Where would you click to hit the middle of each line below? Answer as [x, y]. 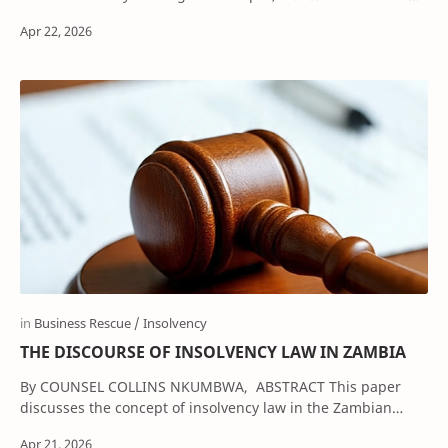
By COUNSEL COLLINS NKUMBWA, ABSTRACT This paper [138, 386]
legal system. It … [78, 428]
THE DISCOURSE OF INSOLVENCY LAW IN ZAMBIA [213, 351]
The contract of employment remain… [146, 16]
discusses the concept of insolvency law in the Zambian [206, 407]
